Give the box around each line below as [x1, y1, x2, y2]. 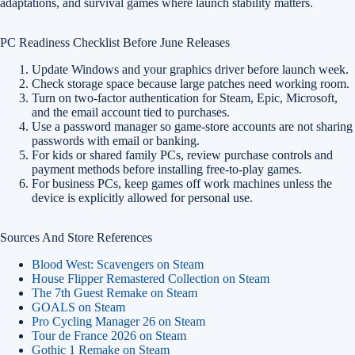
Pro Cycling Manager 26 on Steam [32, 315, 205, 328]
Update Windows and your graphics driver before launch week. [32, 63, 349, 76]
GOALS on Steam [32, 300, 125, 314]
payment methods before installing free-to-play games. [32, 162, 302, 176]
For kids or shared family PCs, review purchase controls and [32, 148, 333, 162]
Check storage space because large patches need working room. [32, 77, 349, 90]
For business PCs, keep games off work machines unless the [32, 177, 332, 190]
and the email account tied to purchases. [32, 105, 230, 119]
